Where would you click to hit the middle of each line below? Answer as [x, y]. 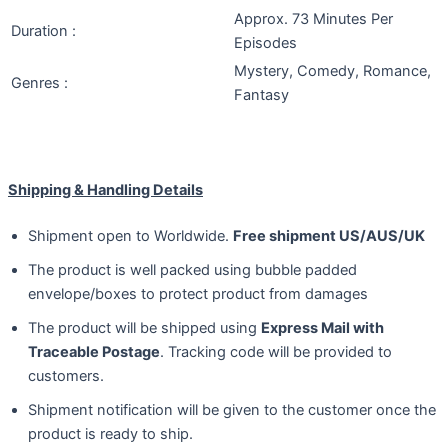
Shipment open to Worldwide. [130, 235]
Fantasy [261, 94]
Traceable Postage [94, 351]
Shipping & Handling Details [105, 189]
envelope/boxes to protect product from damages [198, 293]
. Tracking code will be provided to [276, 351]
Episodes [265, 42]
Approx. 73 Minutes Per [313, 18]
